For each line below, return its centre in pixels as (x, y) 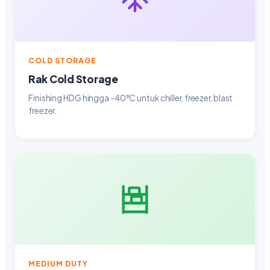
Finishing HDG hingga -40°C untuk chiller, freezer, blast (131, 98)
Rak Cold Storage (73, 79)
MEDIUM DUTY (58, 263)
